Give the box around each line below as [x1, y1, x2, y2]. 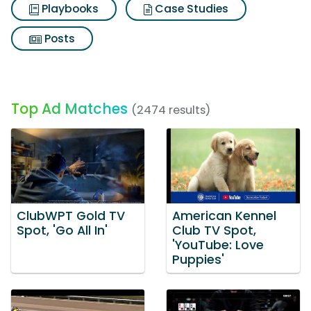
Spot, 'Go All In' [17, 221, 108, 239]
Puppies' [172, 251, 224, 268]
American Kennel [172, 207, 276, 224]
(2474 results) [131, 102, 210, 118]
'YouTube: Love [172, 236, 264, 253]
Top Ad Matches [11, 99, 128, 119]
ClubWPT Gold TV [17, 207, 125, 224]
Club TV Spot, [172, 221, 256, 239]
